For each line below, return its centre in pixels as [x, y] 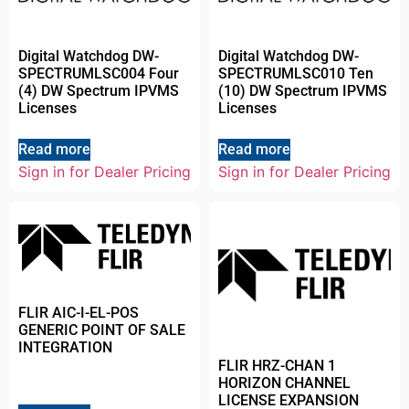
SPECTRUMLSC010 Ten [296, 73]
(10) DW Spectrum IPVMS [303, 90]
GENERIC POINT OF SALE [102, 330]
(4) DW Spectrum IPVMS [99, 90]
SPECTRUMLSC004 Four [99, 73]
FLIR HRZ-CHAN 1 [277, 366]
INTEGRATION [65, 348]
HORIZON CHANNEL [284, 383]
